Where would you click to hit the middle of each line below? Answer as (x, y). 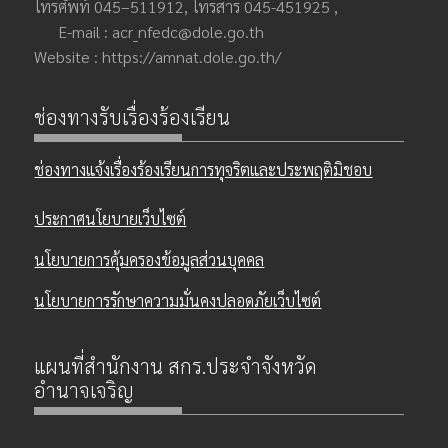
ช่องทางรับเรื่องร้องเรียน (132, 117)
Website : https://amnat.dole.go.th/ (158, 57)
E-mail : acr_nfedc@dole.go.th (149, 32)
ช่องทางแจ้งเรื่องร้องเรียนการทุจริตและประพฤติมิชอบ (203, 170)
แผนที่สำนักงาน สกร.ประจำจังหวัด (176, 366)
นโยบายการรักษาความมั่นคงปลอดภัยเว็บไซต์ (178, 301)
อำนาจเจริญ (84, 390)
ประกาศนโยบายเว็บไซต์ (110, 219)
